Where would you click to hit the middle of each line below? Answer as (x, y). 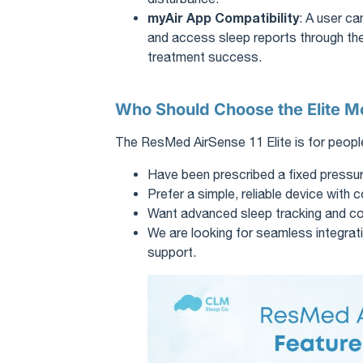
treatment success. (205, 56)
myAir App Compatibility (223, 17)
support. (172, 252)
